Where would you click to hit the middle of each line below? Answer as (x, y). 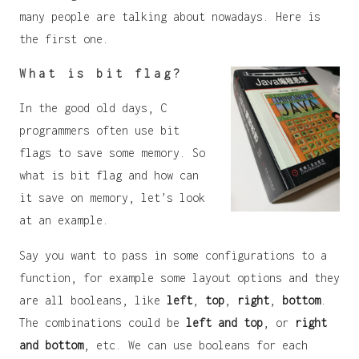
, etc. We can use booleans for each (196, 345)
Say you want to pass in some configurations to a (173, 256)
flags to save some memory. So (112, 153)
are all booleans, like (93, 301)
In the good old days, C (93, 108)
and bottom (51, 345)
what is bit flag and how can (109, 175)
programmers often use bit (99, 131)
